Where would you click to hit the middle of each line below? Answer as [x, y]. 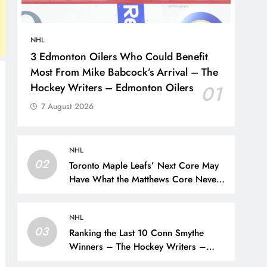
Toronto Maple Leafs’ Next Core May [144, 165]
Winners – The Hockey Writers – [138, 246]
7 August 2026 [68, 106]
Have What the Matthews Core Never [145, 179]
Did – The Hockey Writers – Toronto [145, 193]
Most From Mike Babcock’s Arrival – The [125, 72]
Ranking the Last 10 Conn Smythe [137, 233]
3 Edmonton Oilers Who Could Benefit [119, 56]
